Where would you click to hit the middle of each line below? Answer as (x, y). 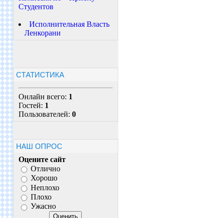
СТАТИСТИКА (40, 75)
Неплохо (45, 187)
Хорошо (44, 178)
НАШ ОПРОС (39, 146)
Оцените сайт (42, 159)
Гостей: (31, 105)
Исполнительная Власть (69, 24)
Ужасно (43, 206)
